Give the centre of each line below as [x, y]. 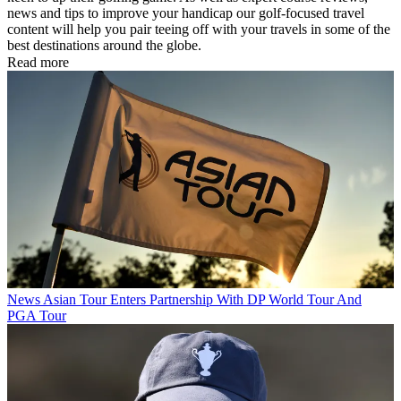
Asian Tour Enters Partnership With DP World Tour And [202, 299]
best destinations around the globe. [104, 45]
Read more [38, 62]
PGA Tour [37, 315]
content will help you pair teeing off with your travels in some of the [199, 29]
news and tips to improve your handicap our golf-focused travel [186, 13]
